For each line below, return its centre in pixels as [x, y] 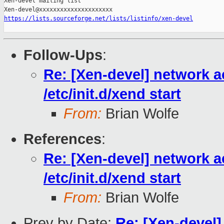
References [62, 139]
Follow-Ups [63, 55]
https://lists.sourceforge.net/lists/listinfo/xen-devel [98, 19]
